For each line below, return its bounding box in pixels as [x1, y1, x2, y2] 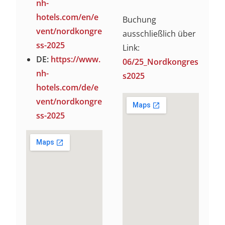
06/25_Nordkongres [123, 56, 198, 67]
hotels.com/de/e [36, 81, 99, 93]
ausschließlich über [123, 28, 196, 39]
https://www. [51, 53, 101, 65]
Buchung [123, 14, 156, 25]
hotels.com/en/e [36, 11, 99, 23]
